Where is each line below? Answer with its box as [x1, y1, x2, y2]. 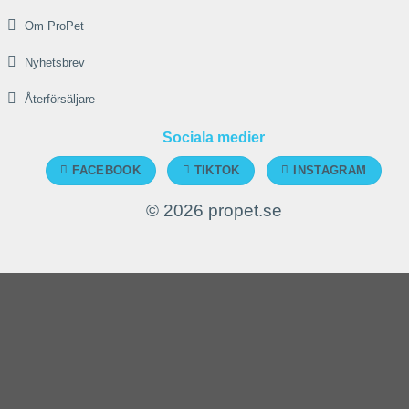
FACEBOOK [72, 163, 142, 178]
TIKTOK [194, 163, 240, 178]
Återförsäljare [25, 92, 96, 107]
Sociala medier [163, 130, 265, 146]
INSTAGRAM [293, 163, 367, 178]
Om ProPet [25, 19, 85, 34]
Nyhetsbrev [25, 56, 86, 70]
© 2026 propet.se [145, 200, 282, 220]
